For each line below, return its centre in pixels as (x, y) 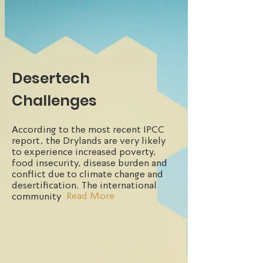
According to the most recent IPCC (88, 129)
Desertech (51, 78)
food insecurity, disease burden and (90, 163)
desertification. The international (84, 185)
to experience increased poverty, (84, 152)
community (36, 196)
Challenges (54, 101)
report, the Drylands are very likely (89, 141)
